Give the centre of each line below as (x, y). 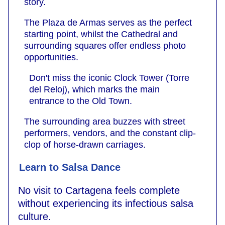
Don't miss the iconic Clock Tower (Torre (109, 78)
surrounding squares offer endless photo (105, 45)
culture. (35, 216)
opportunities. (51, 57)
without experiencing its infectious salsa (106, 203)
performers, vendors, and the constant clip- (110, 133)
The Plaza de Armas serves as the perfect (108, 22)
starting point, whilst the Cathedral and (101, 34)
